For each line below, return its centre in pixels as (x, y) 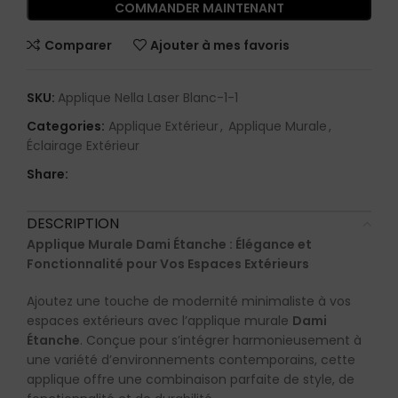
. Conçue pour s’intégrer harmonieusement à (221, 341)
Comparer (78, 45)
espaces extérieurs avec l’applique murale (159, 321)
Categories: (66, 127)
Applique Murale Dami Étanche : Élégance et (169, 245)
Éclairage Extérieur (83, 146)
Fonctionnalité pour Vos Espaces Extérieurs (168, 264)
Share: (48, 175)
